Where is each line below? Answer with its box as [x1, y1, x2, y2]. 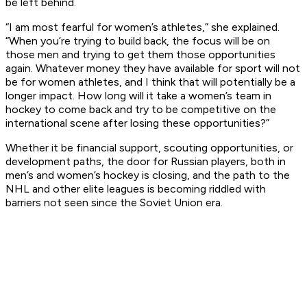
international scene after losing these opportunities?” [5, 116, 269, 130]
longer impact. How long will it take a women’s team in [5, 89, 271, 103]
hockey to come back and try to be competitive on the [5, 103, 276, 116]
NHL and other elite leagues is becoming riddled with [5, 182, 266, 196]
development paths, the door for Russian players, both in [5, 155, 286, 169]
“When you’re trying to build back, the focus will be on [5, 34, 270, 48]
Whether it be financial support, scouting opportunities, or [5, 141, 293, 155]
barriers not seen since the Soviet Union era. [5, 196, 223, 210]
